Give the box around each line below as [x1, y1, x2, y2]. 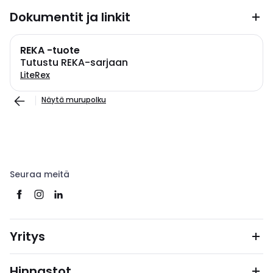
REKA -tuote [20, 43, 80, 57]
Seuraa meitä [10, 168, 69, 180]
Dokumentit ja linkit [10, 9, 130, 26]
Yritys [10, 228, 45, 245]
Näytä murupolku [41, 94, 106, 105]
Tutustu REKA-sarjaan [20, 55, 128, 69]
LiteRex [20, 69, 50, 81]
